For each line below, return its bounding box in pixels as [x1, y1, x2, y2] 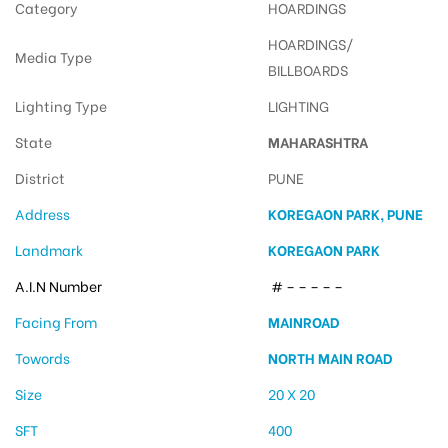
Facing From [15, 311, 97, 333]
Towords [15, 347, 70, 369]
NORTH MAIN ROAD [267, 347, 393, 369]
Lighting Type [15, 95, 107, 117]
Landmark [15, 239, 83, 261]
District [15, 167, 65, 189]
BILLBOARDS [267, 59, 348, 81]
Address [15, 203, 70, 225]
